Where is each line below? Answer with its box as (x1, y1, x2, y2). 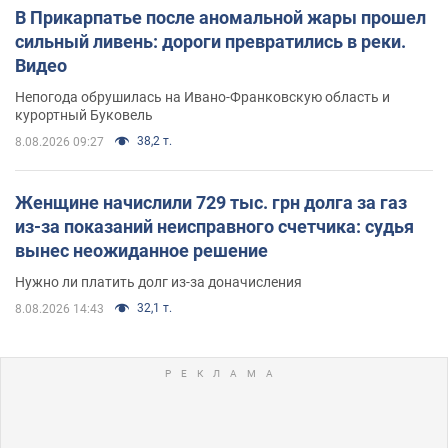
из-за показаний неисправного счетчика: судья (15, 215, 414, 237)
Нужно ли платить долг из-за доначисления (15, 273, 302, 290)
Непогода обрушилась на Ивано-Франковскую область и (15, 88, 390, 105)
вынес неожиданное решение (15, 239, 268, 261)
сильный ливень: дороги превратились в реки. (15, 30, 406, 52)
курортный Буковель (15, 106, 153, 123)
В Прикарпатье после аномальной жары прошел (15, 6, 426, 28)
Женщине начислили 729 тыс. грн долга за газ (15, 191, 407, 213)
